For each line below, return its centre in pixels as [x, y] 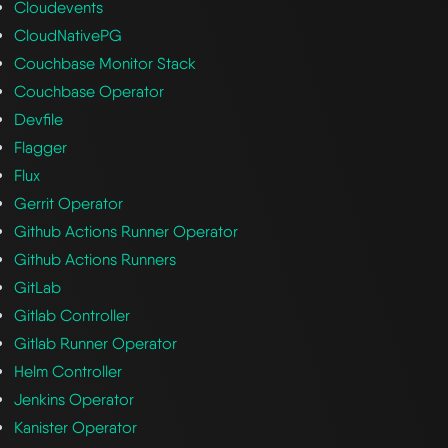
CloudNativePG [68, 35]
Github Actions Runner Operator [126, 231]
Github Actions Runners [95, 259]
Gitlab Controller [72, 315]
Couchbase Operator [89, 91]
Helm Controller [68, 371]
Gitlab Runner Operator [96, 343]
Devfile [39, 119]
